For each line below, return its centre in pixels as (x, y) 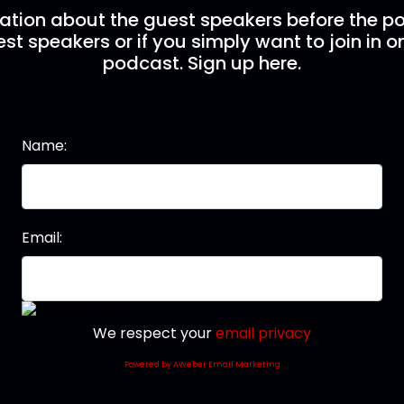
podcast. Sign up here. (202, 64)
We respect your (154, 334)
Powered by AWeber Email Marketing (202, 365)
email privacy (263, 334)
